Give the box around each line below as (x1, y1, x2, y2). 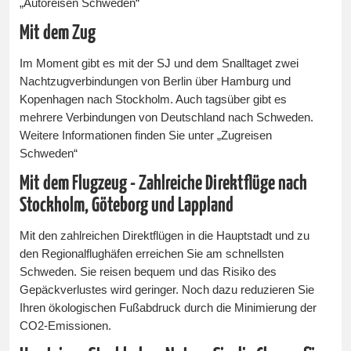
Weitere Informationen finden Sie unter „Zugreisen (20, 128, 273, 142)
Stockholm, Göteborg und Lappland (20, 195, 234, 215)
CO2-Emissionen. (20, 319, 112, 332)
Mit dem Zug (20, 23, 100, 43)
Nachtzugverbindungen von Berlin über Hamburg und (20, 74, 291, 88)
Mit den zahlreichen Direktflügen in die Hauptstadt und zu (20, 229, 310, 242)
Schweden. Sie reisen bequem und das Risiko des (20, 265, 277, 278)
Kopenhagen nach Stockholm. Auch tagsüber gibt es (20, 92, 288, 106)
